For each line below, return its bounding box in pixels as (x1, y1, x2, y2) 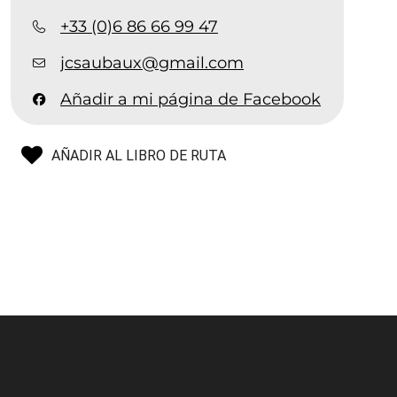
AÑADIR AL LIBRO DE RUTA (51, 146, 227, 164)
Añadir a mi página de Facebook (60, 89, 322, 109)
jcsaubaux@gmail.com (60, 52, 245, 73)
